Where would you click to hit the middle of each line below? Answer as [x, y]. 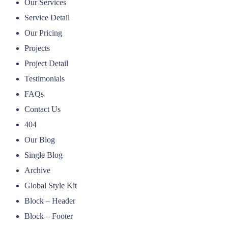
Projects [37, 48]
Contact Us [42, 109]
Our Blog [40, 140]
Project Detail [46, 64]
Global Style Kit [51, 186]
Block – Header [50, 201]
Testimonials [45, 79]
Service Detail [47, 18]
